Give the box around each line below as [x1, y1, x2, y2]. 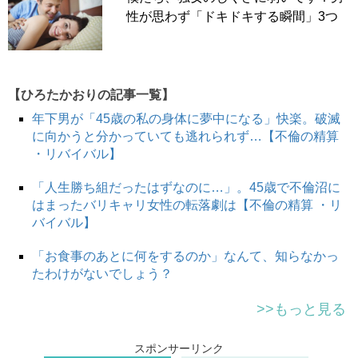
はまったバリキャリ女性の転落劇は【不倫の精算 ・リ [32, 198, 342, 213]
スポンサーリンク [134, 342, 224, 356]
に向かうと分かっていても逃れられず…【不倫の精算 [32, 129, 339, 144]
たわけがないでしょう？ [32, 267, 173, 281]
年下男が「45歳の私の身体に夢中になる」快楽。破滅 [32, 112, 340, 126]
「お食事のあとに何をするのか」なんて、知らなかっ [32, 249, 339, 264]
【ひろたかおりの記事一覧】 [8, 88, 174, 102]
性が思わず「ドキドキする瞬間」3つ [125, 9, 338, 23]
